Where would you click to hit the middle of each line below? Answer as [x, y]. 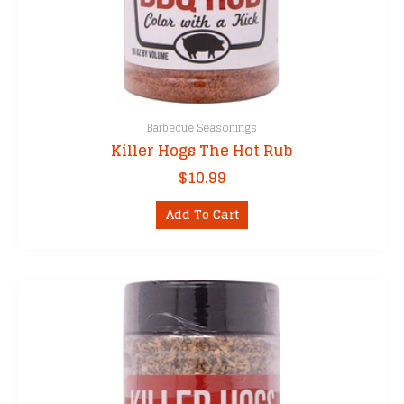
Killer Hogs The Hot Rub [202, 150]
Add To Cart [202, 214]
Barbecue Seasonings [202, 128]
